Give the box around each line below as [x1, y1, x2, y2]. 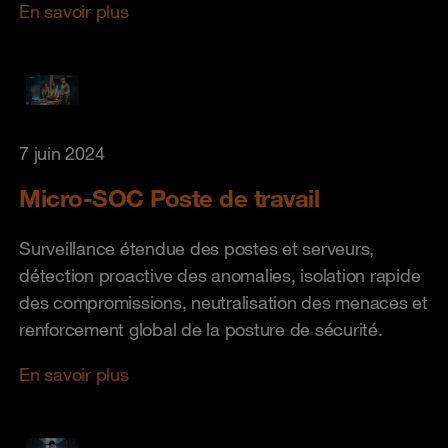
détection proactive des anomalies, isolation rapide [19, 264, 421, 286]
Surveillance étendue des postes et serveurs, [19, 237, 374, 259]
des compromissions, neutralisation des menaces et [19, 291, 428, 313]
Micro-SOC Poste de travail [19, 183, 319, 213]
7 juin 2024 [19, 142, 105, 164]
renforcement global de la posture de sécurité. [19, 318, 383, 340]
